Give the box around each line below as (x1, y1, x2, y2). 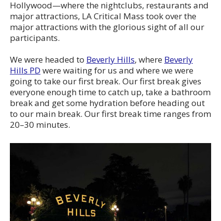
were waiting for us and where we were (40, 65, 193, 76)
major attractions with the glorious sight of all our (10, 21, 204, 33)
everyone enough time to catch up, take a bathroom (10, 86, 211, 98)
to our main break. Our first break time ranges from (10, 108, 211, 120)
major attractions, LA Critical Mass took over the (10, 10, 196, 22)
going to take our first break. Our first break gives (10, 75, 201, 87)
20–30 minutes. (10, 119, 70, 131)
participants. (10, 32, 60, 44)
